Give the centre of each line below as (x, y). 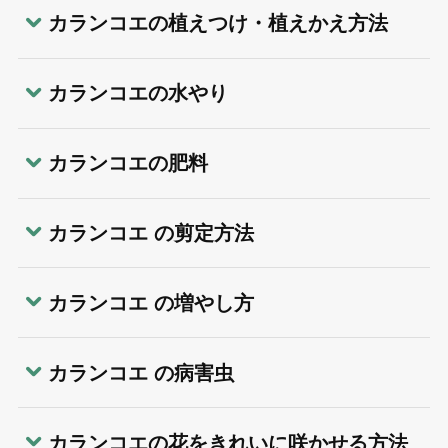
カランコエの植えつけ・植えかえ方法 (217, 23)
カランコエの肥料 (127, 163)
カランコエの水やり (137, 93)
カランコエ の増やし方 (150, 302)
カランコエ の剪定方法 (150, 232)
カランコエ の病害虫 (140, 372)
